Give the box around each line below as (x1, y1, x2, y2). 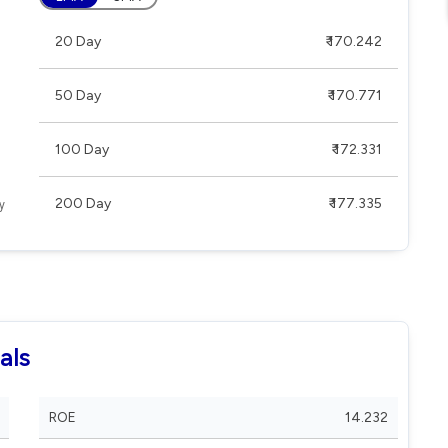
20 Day (55, 33, 101, 50)
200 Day (55, 195, 111, 212)
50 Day (55, 87, 101, 104)
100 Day (55, 141, 109, 158)
